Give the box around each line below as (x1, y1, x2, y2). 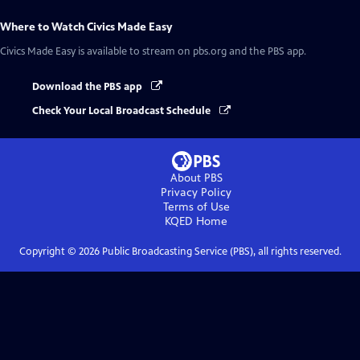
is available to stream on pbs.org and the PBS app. (76, 45, 306, 58)
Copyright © (18, 245, 79, 259)
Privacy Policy (161, 186, 231, 200)
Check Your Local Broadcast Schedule (32, 104, 213, 118)
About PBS (170, 171, 223, 186)
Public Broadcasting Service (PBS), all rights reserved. (99, 245, 342, 259)
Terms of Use (162, 200, 230, 215)
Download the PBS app (32, 80, 145, 93)
